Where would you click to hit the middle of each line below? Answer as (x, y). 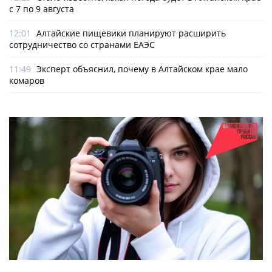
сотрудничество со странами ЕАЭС (82, 45)
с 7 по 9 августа (42, 9)
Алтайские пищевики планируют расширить (131, 33)
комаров (27, 81)
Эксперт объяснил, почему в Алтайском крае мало (142, 69)
